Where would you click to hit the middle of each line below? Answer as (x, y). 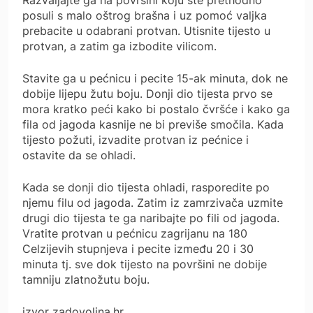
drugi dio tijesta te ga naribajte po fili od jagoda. (151, 218)
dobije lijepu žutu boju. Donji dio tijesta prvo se (147, 93)
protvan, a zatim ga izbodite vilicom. (119, 46)
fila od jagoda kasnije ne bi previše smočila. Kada (153, 124)
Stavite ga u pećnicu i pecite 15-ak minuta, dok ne (155, 78)
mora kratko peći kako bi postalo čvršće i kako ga (156, 109)
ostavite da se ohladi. (79, 155)
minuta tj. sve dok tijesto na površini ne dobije (145, 264)
